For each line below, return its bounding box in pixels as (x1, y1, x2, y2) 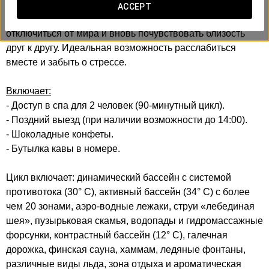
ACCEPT (117, 2, 152, 11)
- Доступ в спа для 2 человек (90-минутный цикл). (6, 100, 225, 110)
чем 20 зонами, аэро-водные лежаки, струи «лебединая (6, 201, 255, 211)
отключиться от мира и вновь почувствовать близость (6, 28, 245, 38)
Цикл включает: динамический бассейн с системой (6, 172, 231, 183)
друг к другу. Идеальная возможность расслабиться (6, 43, 236, 53)
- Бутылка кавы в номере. (6, 144, 120, 154)
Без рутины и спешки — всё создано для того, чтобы (6, 14, 240, 24)
